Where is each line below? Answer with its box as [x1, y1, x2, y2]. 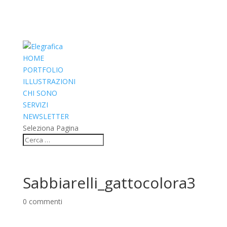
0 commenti [22, 197, 62, 206]
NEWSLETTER [22, 111, 69, 121]
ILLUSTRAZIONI [22, 77, 75, 86]
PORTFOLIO [22, 65, 63, 74]
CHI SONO [22, 88, 57, 98]
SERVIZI [22, 100, 48, 109]
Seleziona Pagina [22, 123, 79, 133]
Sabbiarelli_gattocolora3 [22, 172, 196, 193]
